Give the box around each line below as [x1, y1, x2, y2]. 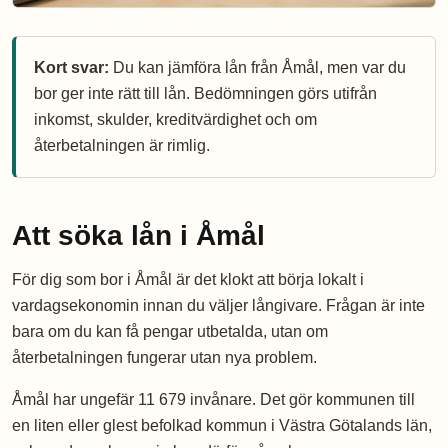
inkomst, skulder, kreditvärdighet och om [34, 111, 317, 129]
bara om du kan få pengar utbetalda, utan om [12, 323, 328, 341]
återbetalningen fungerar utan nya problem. [12, 349, 317, 367]
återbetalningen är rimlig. [34, 137, 210, 155]
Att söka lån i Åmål [12, 220, 265, 252]
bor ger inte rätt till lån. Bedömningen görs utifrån [34, 85, 377, 103]
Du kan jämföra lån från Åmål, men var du [109, 59, 406, 77]
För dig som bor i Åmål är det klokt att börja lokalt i [12, 271, 364, 289]
